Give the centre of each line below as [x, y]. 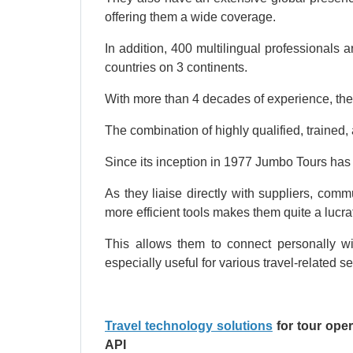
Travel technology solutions [189, 326]
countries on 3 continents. [176, 68]
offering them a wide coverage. [190, 17]
